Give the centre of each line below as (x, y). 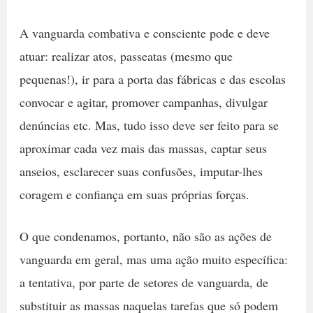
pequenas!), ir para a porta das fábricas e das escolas (152, 79)
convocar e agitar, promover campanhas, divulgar (143, 102)
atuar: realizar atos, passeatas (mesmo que (126, 56)
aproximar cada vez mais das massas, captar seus (143, 148)
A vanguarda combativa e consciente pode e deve (144, 32)
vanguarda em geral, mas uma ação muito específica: (153, 259)
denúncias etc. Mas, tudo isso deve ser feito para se (149, 125)
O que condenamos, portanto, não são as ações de (145, 236)
